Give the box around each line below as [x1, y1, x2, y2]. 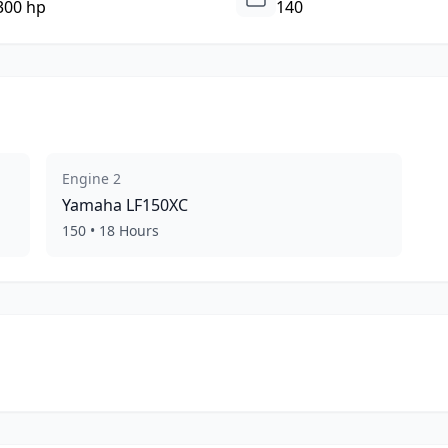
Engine [61, 169, 113, 188]
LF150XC [125, 194, 188, 216]
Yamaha [61, 194, 122, 216]
